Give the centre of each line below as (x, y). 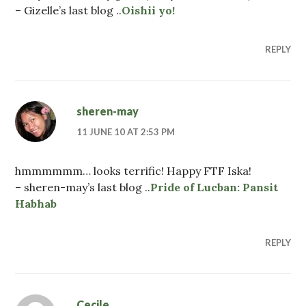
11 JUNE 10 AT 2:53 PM (126, 131)
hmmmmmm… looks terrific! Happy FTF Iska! (134, 170)
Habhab (36, 203)
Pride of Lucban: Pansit (214, 187)
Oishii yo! (149, 10)
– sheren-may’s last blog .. (83, 187)
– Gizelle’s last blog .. (69, 10)
